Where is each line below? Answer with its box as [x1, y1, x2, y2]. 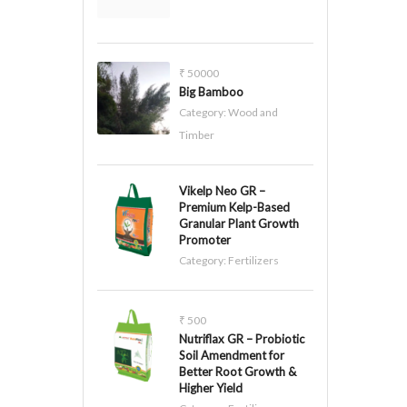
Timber [179, 128, 214, 142]
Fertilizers [228, 253, 279, 267]
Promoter [179, 233, 231, 247]
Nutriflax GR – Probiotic [179, 332, 304, 346]
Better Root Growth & [179, 364, 296, 379]
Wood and [228, 105, 278, 119]
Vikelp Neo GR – [179, 184, 265, 198]
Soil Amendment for [179, 348, 284, 362]
